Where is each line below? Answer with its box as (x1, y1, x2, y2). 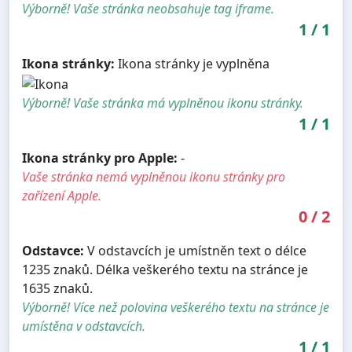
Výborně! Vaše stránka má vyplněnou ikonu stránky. (22, 93, 303, 112)
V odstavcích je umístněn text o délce (84, 241, 306, 259)
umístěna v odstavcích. (22, 317, 145, 335)
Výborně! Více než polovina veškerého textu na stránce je (22, 298, 329, 316)
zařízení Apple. (22, 186, 101, 204)
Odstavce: (22, 241, 84, 259)
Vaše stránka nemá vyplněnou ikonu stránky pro (22, 167, 285, 185)
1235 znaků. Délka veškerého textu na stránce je (22, 260, 308, 278)
